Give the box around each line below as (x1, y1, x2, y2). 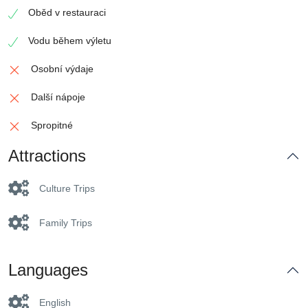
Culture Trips (39, 182, 95, 194)
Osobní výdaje (31, 63, 93, 74)
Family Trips (39, 217, 92, 228)
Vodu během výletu (28, 34, 111, 46)
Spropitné (31, 119, 73, 131)
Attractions (8, 146, 86, 165)
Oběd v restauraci (28, 6, 106, 18)
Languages (8, 260, 88, 279)
